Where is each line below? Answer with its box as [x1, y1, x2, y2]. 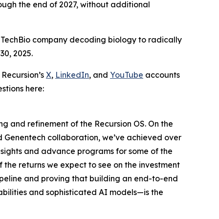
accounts [143, 70, 180, 80]
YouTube [110, 70, 143, 80]
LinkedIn [55, 70, 89, 80]
